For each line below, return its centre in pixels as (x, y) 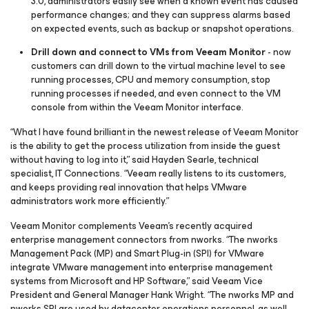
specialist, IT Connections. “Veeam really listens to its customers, (148, 173)
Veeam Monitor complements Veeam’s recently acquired (131, 226)
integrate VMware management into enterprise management (141, 267)
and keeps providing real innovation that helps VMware (129, 187)
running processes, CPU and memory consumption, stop (151, 80)
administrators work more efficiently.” (90, 201)
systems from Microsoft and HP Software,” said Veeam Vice (137, 281)
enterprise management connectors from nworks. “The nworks (144, 240)
